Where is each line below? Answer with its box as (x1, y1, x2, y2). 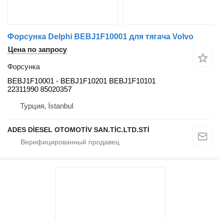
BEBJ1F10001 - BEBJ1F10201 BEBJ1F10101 (7, 77, 156, 85)
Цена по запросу (8, 45, 67, 54)
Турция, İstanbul (20, 102, 73, 110)
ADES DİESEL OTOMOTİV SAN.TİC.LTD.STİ (7, 126, 149, 134)
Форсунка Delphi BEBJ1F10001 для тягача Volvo (7, 32, 193, 41)
